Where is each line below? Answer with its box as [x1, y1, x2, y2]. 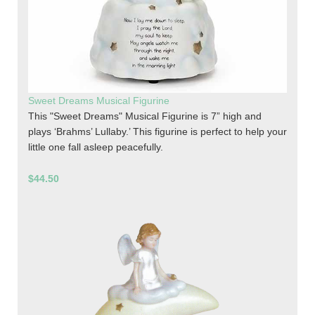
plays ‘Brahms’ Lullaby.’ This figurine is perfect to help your [28, 126, 287, 138]
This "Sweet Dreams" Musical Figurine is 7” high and [28, 110, 262, 122]
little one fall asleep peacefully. [28, 141, 163, 153]
